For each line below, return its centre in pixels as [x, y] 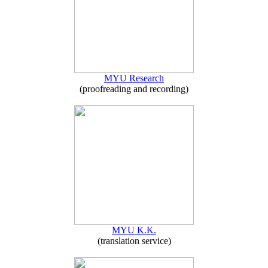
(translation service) [134, 241]
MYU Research [134, 78]
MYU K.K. [134, 230]
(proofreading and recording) [134, 89]
